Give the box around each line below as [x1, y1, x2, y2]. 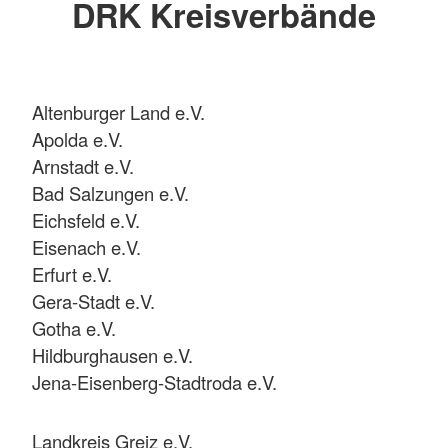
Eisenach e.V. [32, 233, 141, 260]
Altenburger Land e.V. [32, 98, 205, 125]
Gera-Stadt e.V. [32, 287, 155, 314]
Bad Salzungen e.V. [32, 179, 189, 206]
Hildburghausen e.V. [32, 341, 193, 368]
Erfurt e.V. [32, 260, 112, 287]
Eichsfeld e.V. [32, 206, 140, 233]
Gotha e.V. [32, 314, 116, 341]
